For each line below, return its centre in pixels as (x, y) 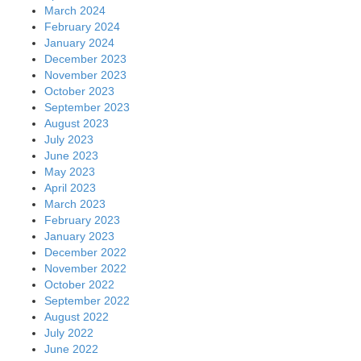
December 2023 (85, 58)
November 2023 (85, 75)
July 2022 (69, 332)
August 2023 (77, 123)
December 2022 (85, 252)
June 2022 (71, 349)
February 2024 (82, 26)
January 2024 (79, 42)
